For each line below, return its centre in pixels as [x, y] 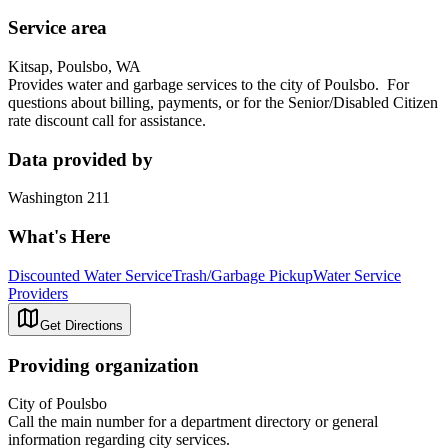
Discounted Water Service [90, 275]
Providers [38, 293]
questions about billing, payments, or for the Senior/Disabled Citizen [223, 102]
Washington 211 [59, 198]
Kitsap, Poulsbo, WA [74, 66]
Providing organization [103, 365]
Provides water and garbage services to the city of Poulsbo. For [208, 84]
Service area [57, 28]
